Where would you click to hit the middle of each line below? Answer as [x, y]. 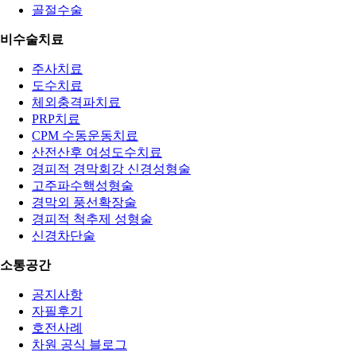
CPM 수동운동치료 [85, 135]
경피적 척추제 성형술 [92, 219]
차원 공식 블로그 [79, 344]
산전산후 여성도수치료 [97, 152]
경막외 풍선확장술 [84, 202]
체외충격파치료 [76, 102]
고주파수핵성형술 [83, 185]
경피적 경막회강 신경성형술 [111, 168]
